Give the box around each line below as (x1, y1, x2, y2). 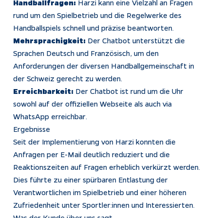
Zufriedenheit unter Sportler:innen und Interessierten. (13, 200, 195, 210)
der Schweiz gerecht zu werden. (13, 73, 122, 83)
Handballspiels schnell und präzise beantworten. (13, 22, 174, 33)
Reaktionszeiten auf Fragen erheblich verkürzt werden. (13, 162, 200, 172)
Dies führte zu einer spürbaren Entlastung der (13, 174, 168, 184)
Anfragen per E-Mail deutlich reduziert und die (13, 149, 170, 159)
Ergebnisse (13, 124, 50, 134)
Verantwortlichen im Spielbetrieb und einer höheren (13, 187, 186, 197)
